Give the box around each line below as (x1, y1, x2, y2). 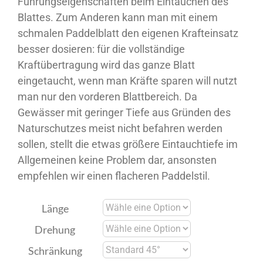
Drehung (35, 222, 75, 236)
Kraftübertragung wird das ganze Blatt (18, 58, 195, 71)
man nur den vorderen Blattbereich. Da (18, 90, 197, 103)
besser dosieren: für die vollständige (18, 42, 185, 55)
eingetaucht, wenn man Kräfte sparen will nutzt (18, 74, 237, 87)
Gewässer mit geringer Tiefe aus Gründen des (18, 106, 231, 119)
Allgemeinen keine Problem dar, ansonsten (18, 153, 217, 166)
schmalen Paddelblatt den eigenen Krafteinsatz (18, 26, 238, 39)
